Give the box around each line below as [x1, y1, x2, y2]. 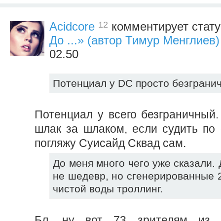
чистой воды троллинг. [53, 183, 163, 194]
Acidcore [49, 19, 95, 33]
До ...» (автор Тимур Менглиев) [49, 33, 220, 47]
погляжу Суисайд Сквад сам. [35, 137, 186, 150]
